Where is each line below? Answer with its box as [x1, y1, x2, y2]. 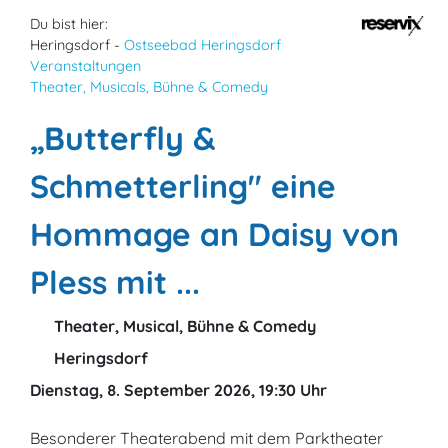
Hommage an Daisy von [30, 214, 399, 254]
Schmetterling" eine [30, 166, 336, 206]
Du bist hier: [30, 15, 108, 33]
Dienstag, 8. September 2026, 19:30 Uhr [30, 380, 327, 400]
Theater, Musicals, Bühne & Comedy [30, 78, 268, 96]
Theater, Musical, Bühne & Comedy [50, 316, 316, 336]
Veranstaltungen [30, 57, 141, 75]
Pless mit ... [30, 262, 200, 302]
